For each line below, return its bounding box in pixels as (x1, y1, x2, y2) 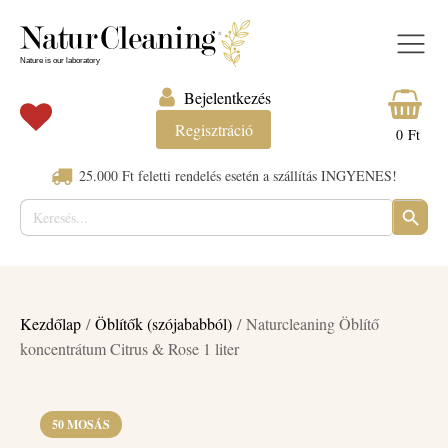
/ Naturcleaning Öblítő (232, 312, 379, 334)
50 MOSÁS (52, 415, 110, 433)
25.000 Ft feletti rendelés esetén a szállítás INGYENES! (79, 165, 397, 185)
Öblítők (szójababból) (95, 312, 232, 334)
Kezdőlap (20, 312, 81, 334)
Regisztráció (174, 118, 253, 140)
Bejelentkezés (184, 86, 272, 108)
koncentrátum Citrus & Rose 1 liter (20, 337, 239, 359)
